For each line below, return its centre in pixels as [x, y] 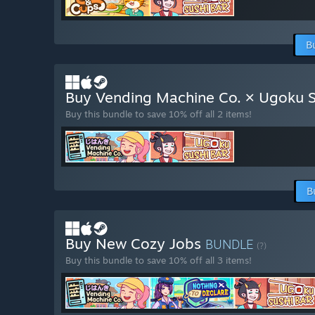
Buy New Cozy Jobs [135, 244]
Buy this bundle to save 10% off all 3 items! [159, 261]
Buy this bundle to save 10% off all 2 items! [159, 114]
